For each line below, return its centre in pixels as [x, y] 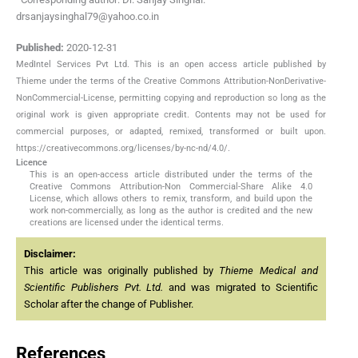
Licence [32, 163]
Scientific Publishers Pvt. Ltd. [94, 288]
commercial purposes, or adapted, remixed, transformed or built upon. [171, 132]
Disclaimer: [50, 254]
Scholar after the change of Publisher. [109, 304]
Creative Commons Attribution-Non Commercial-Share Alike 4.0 [171, 187]
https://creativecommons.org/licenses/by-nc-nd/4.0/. [123, 149]
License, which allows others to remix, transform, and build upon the [171, 199]
